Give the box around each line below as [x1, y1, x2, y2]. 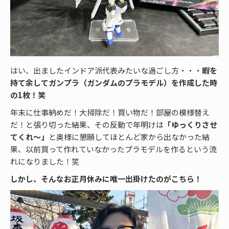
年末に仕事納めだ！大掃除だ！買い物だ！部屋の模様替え [10, 106, 210, 118]
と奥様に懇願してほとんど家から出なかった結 [49, 131, 210, 142]
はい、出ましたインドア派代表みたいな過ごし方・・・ [10, 64, 202, 76]
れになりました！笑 [10, 155, 79, 167]
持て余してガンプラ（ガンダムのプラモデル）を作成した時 [10, 77, 217, 88]
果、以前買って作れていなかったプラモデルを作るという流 [10, 143, 217, 154]
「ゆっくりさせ [164, 119, 217, 130]
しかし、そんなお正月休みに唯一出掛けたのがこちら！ [10, 173, 202, 184]
